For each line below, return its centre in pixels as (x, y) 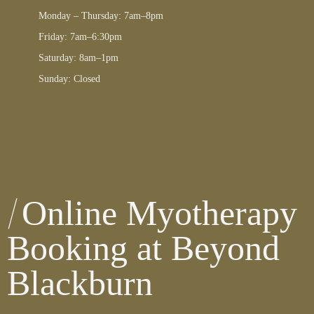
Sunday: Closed (69, 79)
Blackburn (80, 284)
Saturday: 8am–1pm (78, 58)
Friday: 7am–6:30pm (80, 37)
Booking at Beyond (143, 248)
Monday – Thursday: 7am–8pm (101, 16)
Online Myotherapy (159, 213)
